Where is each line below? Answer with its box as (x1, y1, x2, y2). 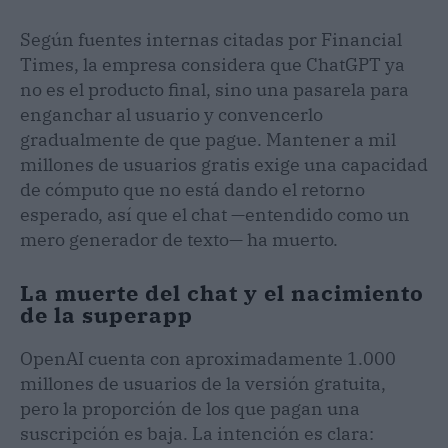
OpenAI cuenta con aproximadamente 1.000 (20, 346, 396, 370)
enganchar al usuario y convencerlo (20, 102, 323, 126)
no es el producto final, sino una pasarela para (20, 77, 409, 101)
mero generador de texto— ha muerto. (20, 227, 338, 251)
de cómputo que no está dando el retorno (20, 177, 365, 201)
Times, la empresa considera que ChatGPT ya (20, 52, 405, 76)
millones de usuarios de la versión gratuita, (20, 371, 386, 395)
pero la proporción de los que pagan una (20, 396, 360, 420)
